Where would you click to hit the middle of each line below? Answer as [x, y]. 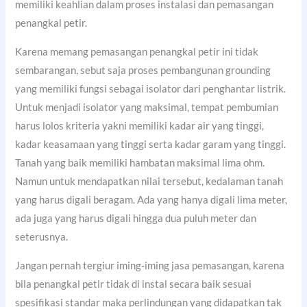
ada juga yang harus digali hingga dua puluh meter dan [136, 218]
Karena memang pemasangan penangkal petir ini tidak [137, 52]
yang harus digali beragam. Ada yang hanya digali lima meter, [151, 200]
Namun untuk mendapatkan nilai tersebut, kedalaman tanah [149, 181]
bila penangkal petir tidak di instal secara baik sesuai [134, 284]
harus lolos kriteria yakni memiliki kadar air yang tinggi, [140, 126]
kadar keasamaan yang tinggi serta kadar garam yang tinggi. [151, 144]
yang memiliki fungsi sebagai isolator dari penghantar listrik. [151, 89]
